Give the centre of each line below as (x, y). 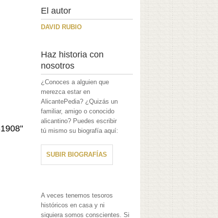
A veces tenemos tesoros (77, 196)
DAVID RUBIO (62, 27)
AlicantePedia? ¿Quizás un (80, 102)
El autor (56, 11)
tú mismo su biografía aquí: (80, 131)
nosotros (58, 66)
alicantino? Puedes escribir (79, 121)
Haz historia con (73, 55)
